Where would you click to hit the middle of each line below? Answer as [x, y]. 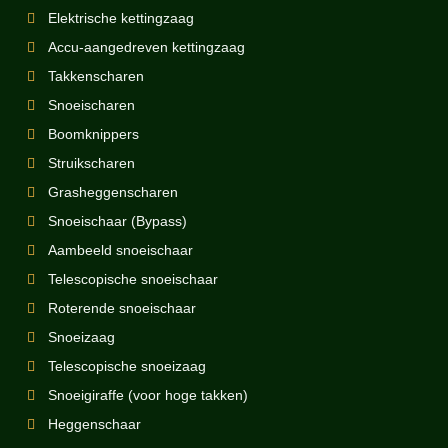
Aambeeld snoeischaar [120, 249]
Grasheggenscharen [113, 191]
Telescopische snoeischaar [133, 278]
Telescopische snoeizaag [127, 365]
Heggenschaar [94, 423]
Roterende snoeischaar [122, 307]
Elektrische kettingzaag [121, 17]
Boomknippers [93, 133]
